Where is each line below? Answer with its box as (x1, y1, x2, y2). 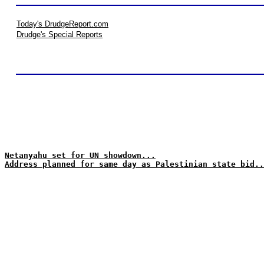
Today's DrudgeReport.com (16, 19, 108, 28)
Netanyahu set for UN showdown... (5, 151, 156, 160)
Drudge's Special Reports (16, 30, 103, 39)
